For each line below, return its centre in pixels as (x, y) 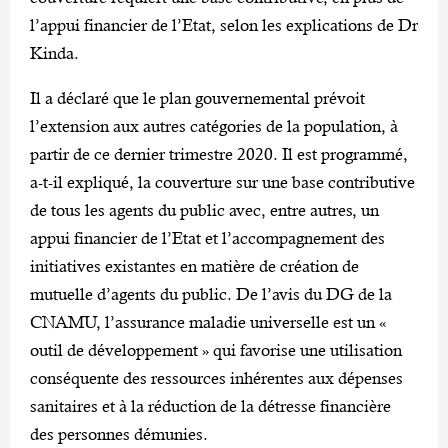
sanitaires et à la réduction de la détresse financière (210, 405)
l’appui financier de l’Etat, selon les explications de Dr (224, 24)
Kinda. (54, 52)
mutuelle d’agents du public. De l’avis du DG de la (211, 293)
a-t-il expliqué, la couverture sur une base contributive (222, 181)
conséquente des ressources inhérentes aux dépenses (216, 377)
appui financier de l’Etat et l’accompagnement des (207, 237)
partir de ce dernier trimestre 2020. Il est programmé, (219, 153)
